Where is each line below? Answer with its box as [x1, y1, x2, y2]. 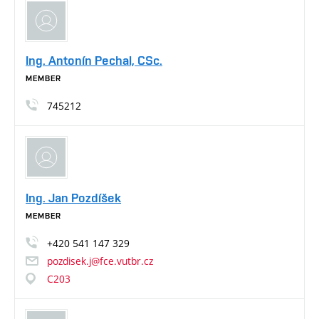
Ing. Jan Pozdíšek [26, 189, 121, 205]
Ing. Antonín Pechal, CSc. [26, 53, 162, 68]
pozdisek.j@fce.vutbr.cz [47, 253, 153, 268]
